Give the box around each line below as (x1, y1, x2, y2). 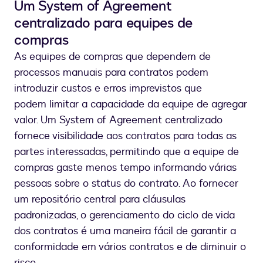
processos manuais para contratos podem (14, 65, 208, 80)
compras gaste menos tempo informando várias (14, 160, 237, 176)
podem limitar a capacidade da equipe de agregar (14, 97, 247, 112)
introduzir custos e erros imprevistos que (14, 81, 202, 96)
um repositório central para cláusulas (14, 192, 186, 207)
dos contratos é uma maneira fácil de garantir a (14, 224, 236, 239)
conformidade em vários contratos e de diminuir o (14, 240, 246, 255)
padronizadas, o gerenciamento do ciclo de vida (14, 208, 235, 223)
